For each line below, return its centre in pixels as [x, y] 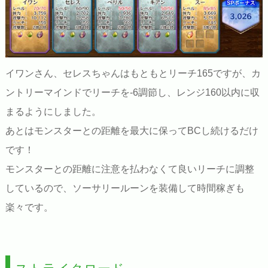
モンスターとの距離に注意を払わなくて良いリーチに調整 [130, 169]
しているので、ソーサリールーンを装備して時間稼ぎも [125, 188]
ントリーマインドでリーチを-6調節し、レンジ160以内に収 [132, 92]
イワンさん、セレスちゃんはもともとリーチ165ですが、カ [133, 73]
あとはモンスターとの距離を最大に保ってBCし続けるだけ [132, 130]
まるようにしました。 [53, 111]
